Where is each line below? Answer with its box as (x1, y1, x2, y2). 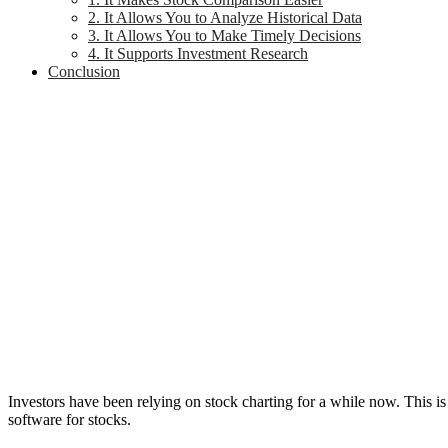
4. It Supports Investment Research (88, 44, 308, 62)
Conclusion (48, 62, 120, 80)
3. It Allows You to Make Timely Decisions (88, 26, 361, 44)
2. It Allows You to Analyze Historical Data (88, 8, 362, 26)
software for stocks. (8, 410, 131, 428)
